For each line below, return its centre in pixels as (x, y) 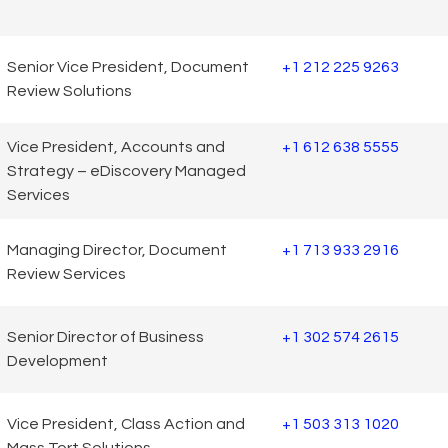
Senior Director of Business (105, 337)
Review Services (66, 274)
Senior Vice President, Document (128, 67)
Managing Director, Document (117, 250)
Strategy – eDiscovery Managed (126, 170)
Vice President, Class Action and (126, 424)
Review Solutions (69, 91)
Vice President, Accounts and (116, 146)
